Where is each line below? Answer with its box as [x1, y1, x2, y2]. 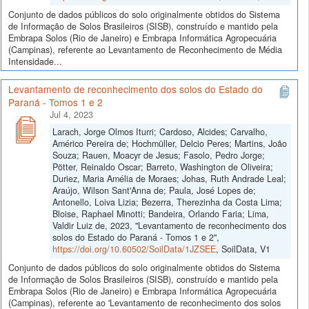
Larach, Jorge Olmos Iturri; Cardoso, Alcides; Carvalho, [52, 125, 268, 138]
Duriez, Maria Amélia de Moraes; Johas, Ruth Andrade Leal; [52, 172, 286, 185]
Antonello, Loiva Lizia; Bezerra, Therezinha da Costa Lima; [52, 195, 282, 208]
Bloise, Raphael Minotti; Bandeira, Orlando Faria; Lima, [52, 207, 269, 220]
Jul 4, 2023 [50, 108, 93, 121]
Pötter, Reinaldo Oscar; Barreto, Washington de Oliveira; [52, 160, 273, 173]
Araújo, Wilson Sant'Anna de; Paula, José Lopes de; [52, 183, 256, 197]
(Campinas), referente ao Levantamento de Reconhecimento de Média [8, 43, 282, 57]
